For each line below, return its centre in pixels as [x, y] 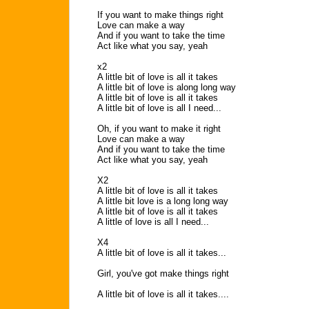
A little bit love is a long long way [163, 201]
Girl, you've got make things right [163, 273]
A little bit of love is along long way [167, 87]
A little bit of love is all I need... [159, 108]
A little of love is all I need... [153, 222]
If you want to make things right [160, 15]
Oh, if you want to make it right [159, 129]
